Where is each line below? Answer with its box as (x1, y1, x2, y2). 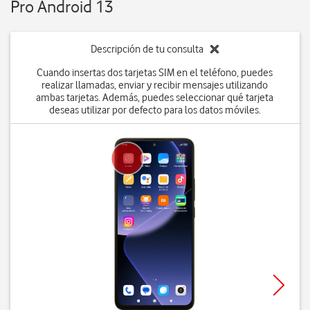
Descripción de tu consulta (91, 43, 204, 55)
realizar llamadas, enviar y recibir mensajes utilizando (42, 79, 268, 91)
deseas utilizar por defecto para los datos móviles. (48, 104, 261, 116)
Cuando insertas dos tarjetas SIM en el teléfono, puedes (37, 66, 273, 79)
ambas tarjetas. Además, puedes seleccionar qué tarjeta (36, 91, 274, 104)
